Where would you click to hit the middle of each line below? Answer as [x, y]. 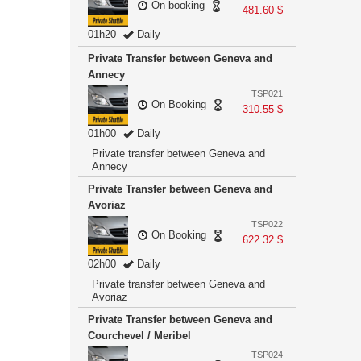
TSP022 [267, 224]
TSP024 [267, 355]
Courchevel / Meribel [139, 336]
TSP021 [267, 93]
